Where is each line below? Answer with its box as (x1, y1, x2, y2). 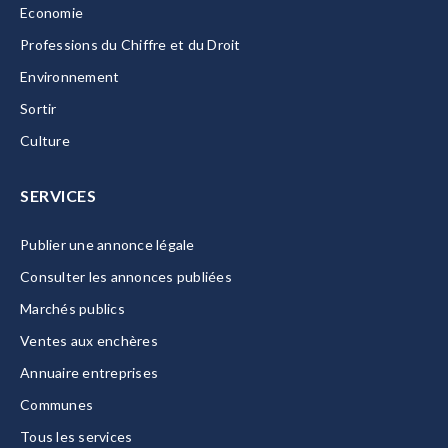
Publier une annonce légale (20, 236, 195, 253)
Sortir (20, 100, 57, 117)
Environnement (20, 68, 120, 85)
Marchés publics (20, 300, 125, 317)
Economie (20, 4, 83, 21)
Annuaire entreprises (20, 364, 158, 381)
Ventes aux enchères (20, 332, 158, 349)
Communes (20, 396, 93, 413)
